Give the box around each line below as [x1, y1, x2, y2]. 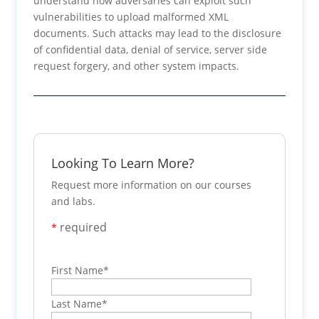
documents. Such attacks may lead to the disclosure [33, 26, 282, 40]
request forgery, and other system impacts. [33, 59, 240, 73]
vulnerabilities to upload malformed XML [33, 10, 229, 23]
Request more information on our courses [51, 178, 252, 192]
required [60, 219, 108, 235]
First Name [51, 263, 104, 277]
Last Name [51, 297, 103, 310]
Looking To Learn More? [51, 155, 195, 172]
